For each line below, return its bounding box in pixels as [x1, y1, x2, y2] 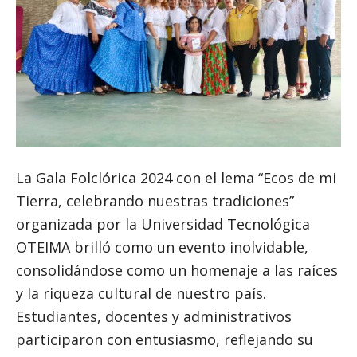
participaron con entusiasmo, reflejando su [16, 330, 313, 350]
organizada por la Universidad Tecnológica [16, 214, 310, 234]
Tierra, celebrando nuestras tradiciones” [16, 191, 294, 211]
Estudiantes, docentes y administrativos [16, 307, 292, 327]
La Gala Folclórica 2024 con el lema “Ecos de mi [16, 168, 336, 188]
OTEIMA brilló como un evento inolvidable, [16, 237, 308, 257]
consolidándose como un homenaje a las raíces [16, 261, 338, 280]
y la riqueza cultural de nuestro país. [16, 284, 266, 304]
